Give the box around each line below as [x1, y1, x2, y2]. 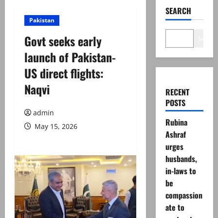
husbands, [165, 153, 197, 164]
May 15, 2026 [33, 122, 77, 131]
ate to [165, 201, 184, 213]
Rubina [165, 116, 187, 128]
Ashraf [165, 128, 186, 140]
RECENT [165, 86, 189, 98]
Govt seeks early [24, 32, 102, 50]
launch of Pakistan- [24, 48, 116, 66]
